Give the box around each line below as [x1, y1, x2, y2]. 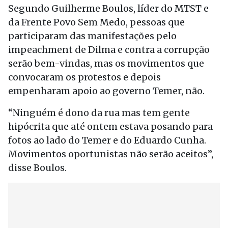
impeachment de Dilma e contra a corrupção [8, 44, 210, 55]
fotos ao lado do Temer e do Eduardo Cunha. [8, 134, 206, 146]
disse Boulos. [8, 162, 67, 174]
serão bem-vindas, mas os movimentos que [8, 58, 204, 69]
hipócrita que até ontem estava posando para [8, 121, 213, 132]
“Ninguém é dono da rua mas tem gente [8, 107, 190, 119]
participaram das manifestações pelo [8, 30, 177, 42]
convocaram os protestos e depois [8, 71, 161, 83]
